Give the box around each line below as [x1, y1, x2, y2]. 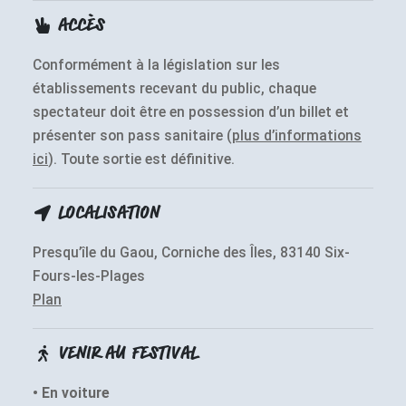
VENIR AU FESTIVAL [57, 346, 198, 363]
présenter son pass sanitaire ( [33, 127, 232, 144]
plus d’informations [232, 127, 362, 144]
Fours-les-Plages [33, 267, 145, 285]
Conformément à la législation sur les [33, 56, 280, 73]
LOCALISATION [57, 206, 159, 223]
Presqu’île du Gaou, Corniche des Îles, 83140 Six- [33, 244, 350, 261]
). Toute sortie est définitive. [48, 150, 235, 168]
